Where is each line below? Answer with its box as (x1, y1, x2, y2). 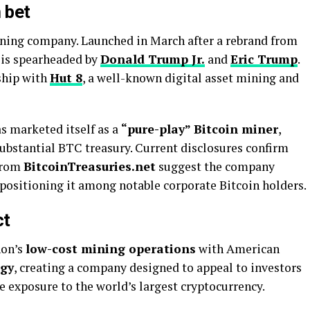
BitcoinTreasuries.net (24, 158, 156, 174)
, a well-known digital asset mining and (82, 70, 299, 86)
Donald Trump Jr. (100, 51, 205, 67)
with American (196, 241, 280, 257)
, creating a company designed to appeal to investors (14, 259, 302, 275)
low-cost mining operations (26, 241, 196, 257)
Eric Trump (230, 51, 298, 67)
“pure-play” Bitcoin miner (121, 121, 278, 137)
